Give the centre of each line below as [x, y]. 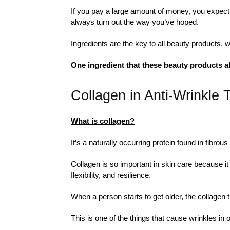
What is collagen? [103, 121]
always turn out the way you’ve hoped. [135, 22]
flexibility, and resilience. [111, 175]
